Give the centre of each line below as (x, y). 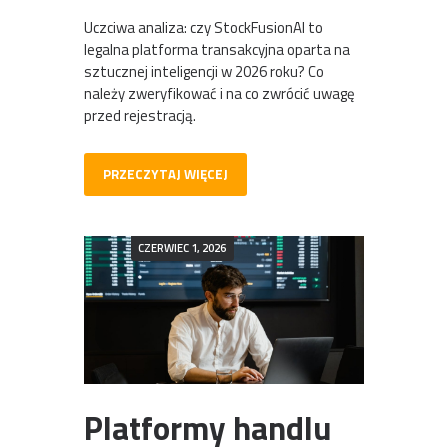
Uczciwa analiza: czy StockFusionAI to (203, 28)
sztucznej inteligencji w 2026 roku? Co (204, 72)
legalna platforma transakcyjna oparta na (217, 50)
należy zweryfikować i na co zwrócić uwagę (219, 94)
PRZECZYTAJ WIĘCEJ (165, 173)
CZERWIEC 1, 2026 (182, 247)
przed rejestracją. (140, 116)
